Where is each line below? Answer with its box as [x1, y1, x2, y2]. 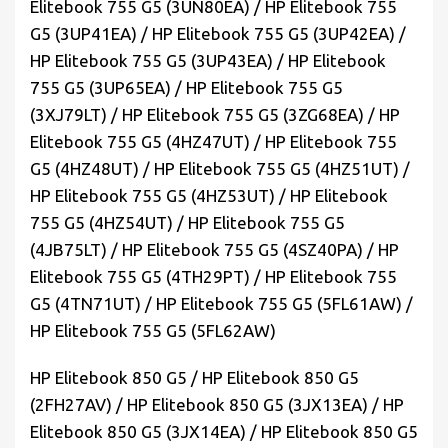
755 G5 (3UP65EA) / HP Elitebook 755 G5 [30, 78, 343, 98]
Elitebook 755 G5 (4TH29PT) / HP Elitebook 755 [30, 267, 397, 287]
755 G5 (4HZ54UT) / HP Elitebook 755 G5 [30, 213, 345, 233]
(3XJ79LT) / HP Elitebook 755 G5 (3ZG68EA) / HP [30, 105, 400, 125]
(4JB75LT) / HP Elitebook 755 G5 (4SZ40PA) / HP [30, 240, 399, 260]
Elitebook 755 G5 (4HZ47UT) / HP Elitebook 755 [30, 132, 397, 152]
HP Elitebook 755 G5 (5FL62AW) [30, 321, 276, 341]
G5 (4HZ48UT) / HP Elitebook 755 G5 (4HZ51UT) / [30, 159, 410, 179]
